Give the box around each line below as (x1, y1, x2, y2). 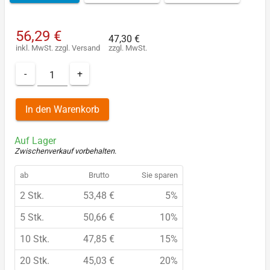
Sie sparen (142, 171, 178, 180)
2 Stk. (20, 190, 44, 202)
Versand (72, 43, 100, 52)
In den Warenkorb (25, 103, 99, 115)
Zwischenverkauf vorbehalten (14, 146, 115, 156)
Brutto (88, 171, 109, 180)
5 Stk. (20, 212, 44, 224)
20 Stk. (20, 255, 49, 267)
